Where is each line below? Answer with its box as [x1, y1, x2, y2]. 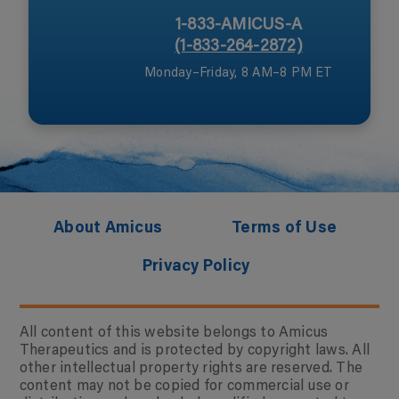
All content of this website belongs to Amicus [19, 322, 329, 342]
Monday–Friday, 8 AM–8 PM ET [144, 63, 333, 81]
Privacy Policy [142, 259, 250, 276]
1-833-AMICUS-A [175, 12, 303, 35]
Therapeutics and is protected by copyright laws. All [19, 339, 370, 360]
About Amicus [53, 221, 163, 238]
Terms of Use [232, 221, 337, 238]
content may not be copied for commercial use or [19, 375, 349, 395]
